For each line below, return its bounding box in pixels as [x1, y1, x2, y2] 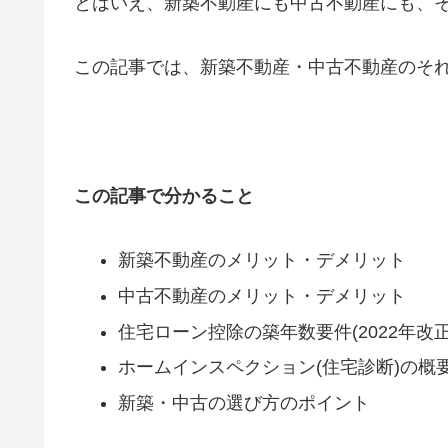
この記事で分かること [74, 186, 254, 207]
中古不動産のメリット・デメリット [117, 286, 406, 307]
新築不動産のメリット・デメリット [117, 250, 406, 271]
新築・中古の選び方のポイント [117, 392, 370, 413]
